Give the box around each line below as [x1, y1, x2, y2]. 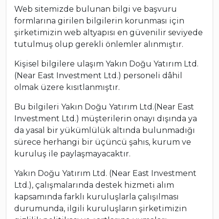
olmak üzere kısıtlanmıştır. [14, 83, 120, 92]
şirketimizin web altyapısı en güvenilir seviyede [14, 28, 203, 38]
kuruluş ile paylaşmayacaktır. [14, 149, 131, 159]
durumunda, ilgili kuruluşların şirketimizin [14, 204, 187, 214]
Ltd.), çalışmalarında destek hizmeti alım [14, 180, 174, 190]
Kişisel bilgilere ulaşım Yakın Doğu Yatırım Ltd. [14, 59, 198, 69]
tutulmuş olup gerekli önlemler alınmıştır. [14, 40, 183, 49]
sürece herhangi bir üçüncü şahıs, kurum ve [14, 137, 191, 147]
